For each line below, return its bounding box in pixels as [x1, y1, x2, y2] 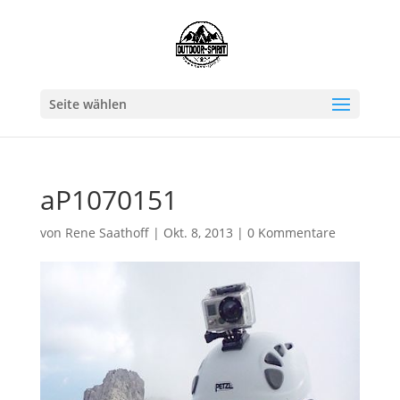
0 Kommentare [246, 224, 336, 241]
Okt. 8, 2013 [162, 224, 233, 241]
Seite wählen [48, 96, 127, 112]
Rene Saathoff [64, 224, 149, 241]
